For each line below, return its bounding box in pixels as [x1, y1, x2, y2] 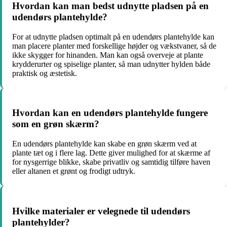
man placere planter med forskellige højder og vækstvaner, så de [12, 41, 216, 50]
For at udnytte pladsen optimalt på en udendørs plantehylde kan [12, 32, 214, 41]
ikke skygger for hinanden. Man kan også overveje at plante [12, 50, 203, 59]
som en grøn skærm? [12, 119, 99, 130]
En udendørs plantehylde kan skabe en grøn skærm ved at [12, 139, 197, 148]
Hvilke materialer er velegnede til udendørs [12, 205, 190, 216]
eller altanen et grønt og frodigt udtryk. [12, 167, 135, 176]
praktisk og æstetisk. [12, 68, 77, 78]
